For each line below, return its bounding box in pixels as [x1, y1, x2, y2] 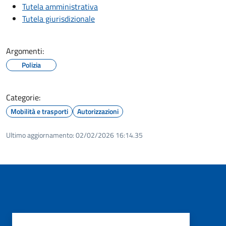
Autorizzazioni [77, 105, 119, 117]
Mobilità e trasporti [11, 105, 68, 117]
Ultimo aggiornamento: [6, 129, 74, 140]
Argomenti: [6, 44, 44, 57]
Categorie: [6, 91, 40, 103]
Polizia [22, 59, 41, 70]
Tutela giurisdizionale [22, 12, 95, 25]
